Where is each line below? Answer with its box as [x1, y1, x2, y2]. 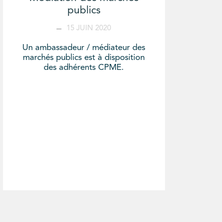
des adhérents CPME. [44, 63, 124, 72]
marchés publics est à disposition [23, 53, 145, 62]
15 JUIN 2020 [66, 24, 111, 32]
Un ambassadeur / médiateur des [22, 43, 146, 52]
